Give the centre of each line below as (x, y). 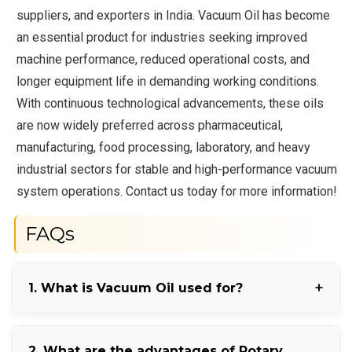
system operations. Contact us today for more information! (177, 191)
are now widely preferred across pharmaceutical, (150, 125)
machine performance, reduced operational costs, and (163, 59)
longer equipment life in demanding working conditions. (168, 81)
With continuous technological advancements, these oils (170, 103)
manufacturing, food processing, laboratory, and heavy (164, 147)
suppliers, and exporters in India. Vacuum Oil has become (174, 15)
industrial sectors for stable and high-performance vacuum (177, 169)
